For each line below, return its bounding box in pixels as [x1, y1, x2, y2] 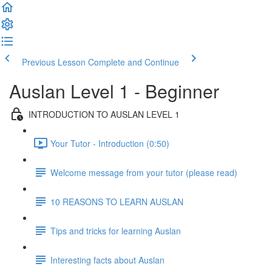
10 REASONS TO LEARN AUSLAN [50, 195, 183, 208]
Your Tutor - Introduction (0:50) [50, 137, 169, 149]
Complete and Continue [88, 56, 179, 68]
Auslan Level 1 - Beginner [9, 78, 219, 104]
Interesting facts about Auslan [50, 253, 165, 266]
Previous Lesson [22, 56, 86, 68]
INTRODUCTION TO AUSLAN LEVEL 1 [29, 107, 180, 120]
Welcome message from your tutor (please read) [50, 166, 237, 178]
